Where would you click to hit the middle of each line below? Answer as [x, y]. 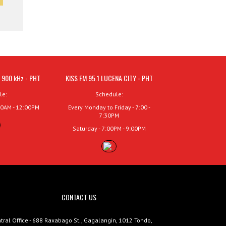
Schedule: [109, 94]
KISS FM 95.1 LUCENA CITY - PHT [109, 78]
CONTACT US [79, 197]
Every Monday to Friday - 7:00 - [109, 107]
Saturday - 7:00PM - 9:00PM [109, 128]
